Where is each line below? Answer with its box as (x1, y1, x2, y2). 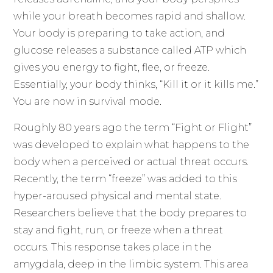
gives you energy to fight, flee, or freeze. (13, 62, 210, 74)
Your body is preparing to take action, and (13, 27, 225, 40)
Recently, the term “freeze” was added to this (13, 172, 238, 185)
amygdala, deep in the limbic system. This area (13, 258, 249, 270)
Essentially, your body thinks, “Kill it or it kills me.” (13, 79, 259, 91)
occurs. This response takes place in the (13, 241, 212, 253)
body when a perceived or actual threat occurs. (13, 155, 249, 168)
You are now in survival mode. (13, 96, 162, 108)
